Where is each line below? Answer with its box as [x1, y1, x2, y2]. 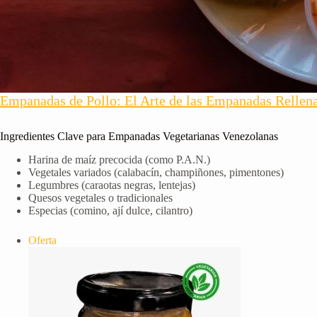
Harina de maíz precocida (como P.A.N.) [28, 153, 210, 166]
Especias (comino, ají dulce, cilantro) [28, 204, 192, 217]
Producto [56, 233, 96, 246]
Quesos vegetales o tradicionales [28, 191, 173, 204]
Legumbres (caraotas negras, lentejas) [28, 178, 195, 191]
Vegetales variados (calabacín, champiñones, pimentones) [28, 166, 284, 178]
